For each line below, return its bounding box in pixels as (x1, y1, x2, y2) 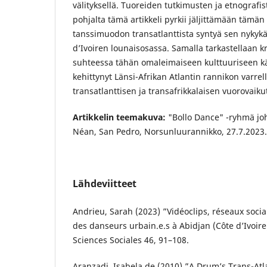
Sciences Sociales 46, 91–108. (73, 234, 189, 246)
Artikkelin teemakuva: (73, 111, 166, 123)
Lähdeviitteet (73, 177, 136, 191)
